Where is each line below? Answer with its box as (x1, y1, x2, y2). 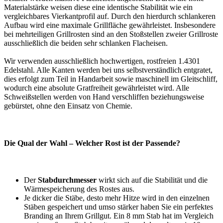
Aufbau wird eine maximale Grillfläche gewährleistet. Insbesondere (4, 20, 216, 29)
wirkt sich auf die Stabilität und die (99, 175, 208, 184)
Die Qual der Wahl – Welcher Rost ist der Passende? (4, 139, 180, 148)
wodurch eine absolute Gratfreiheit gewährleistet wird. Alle (4, 83, 189, 92)
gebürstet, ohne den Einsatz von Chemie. (4, 101, 132, 110)
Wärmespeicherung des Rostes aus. (24, 184, 134, 193)
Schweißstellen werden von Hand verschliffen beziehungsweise (4, 92, 204, 101)
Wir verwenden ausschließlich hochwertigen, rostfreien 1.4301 (4, 56, 200, 65)
